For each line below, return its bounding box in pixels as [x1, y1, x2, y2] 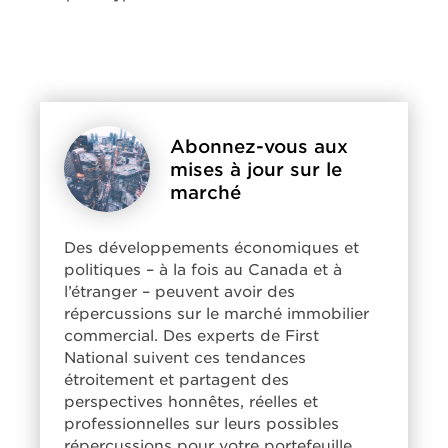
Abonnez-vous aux [170, 135, 348, 157]
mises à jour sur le [170, 158, 342, 180]
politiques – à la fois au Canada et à [64, 261, 342, 280]
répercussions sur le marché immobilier [64, 305, 369, 324]
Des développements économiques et [64, 239, 359, 258]
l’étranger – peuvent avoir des [64, 283, 295, 302]
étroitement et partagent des [64, 371, 289, 390]
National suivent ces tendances [64, 349, 306, 368]
